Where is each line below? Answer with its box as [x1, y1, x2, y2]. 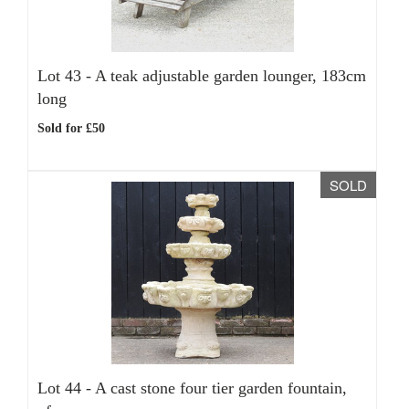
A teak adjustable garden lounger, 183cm [95, 67, 366, 85]
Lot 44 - [37, 379, 95, 397]
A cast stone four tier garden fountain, [95, 379, 347, 397]
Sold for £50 [37, 121, 105, 135]
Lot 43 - [37, 67, 95, 85]
